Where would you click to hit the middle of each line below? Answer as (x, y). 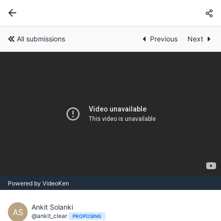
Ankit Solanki (52, 207)
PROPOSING (87, 216)
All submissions (41, 39)
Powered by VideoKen (38, 183)
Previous (165, 39)
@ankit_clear (50, 216)
